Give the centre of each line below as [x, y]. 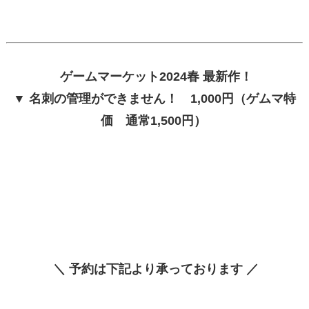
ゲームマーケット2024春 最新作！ [156, 77]
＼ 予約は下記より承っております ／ [156, 269]
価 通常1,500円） [153, 121]
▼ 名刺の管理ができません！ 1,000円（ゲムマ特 [154, 99]
